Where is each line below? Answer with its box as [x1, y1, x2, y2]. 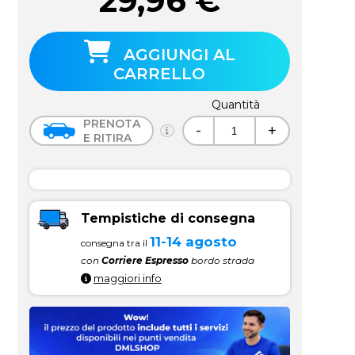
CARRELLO [113, 64, 206, 83]
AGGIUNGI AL [123, 45, 235, 64]
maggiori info [93, 271, 162, 284]
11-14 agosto [149, 233, 237, 250]
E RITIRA [82, 131, 132, 145]
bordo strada [188, 254, 254, 266]
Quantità [212, 97, 261, 112]
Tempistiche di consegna [80, 210, 255, 226]
